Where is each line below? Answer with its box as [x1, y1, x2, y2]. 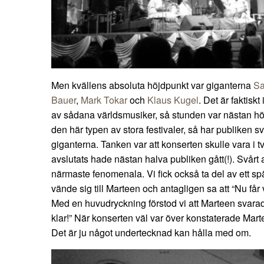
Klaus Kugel [147, 93, 199, 107]
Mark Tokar [81, 93, 127, 107]
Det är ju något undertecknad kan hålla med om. [51, 226, 251, 240]
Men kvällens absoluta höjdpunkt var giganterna [51, 78, 253, 93]
